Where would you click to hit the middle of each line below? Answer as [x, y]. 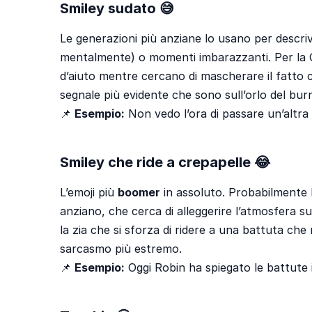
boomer [139, 192]
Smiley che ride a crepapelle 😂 [165, 162]
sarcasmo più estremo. [121, 248]
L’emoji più [89, 192]
